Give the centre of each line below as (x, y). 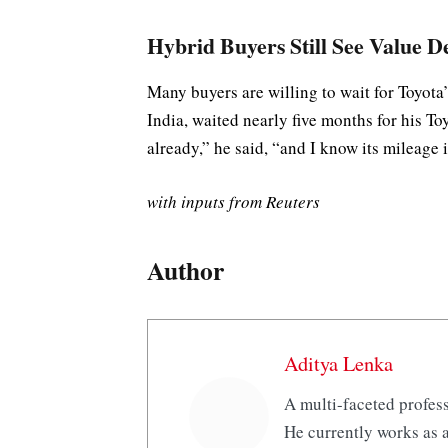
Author (185, 269)
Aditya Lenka (338, 362)
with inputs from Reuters (233, 202)
